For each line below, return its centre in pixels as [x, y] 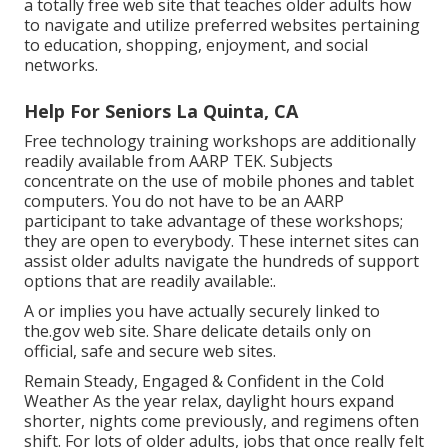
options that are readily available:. [150, 280]
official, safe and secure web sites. [150, 350]
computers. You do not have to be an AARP [184, 200]
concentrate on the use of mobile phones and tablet [219, 180]
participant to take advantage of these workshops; [213, 220]
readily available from [106, 160]
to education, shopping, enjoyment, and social [196, 44]
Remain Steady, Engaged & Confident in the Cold [204, 380]
